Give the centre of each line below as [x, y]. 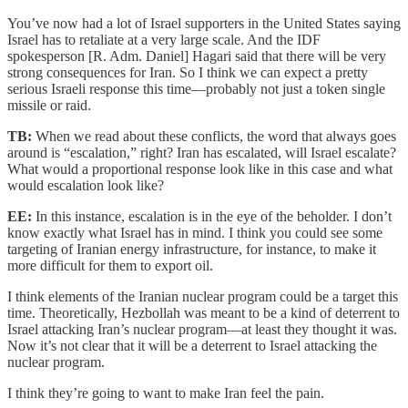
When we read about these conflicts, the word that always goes [216, 136]
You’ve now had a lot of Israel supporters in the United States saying [204, 23]
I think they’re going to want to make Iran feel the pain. [166, 393]
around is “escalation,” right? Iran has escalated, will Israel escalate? [202, 153]
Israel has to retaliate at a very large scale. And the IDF [164, 40]
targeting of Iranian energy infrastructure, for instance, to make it [192, 249]
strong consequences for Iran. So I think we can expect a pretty [188, 72]
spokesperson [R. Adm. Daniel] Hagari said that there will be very [197, 56]
